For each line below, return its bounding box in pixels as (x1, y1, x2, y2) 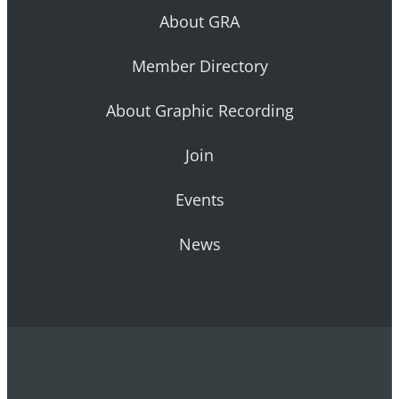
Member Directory (131, 55, 268, 77)
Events (175, 189, 224, 211)
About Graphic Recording (105, 100, 294, 122)
